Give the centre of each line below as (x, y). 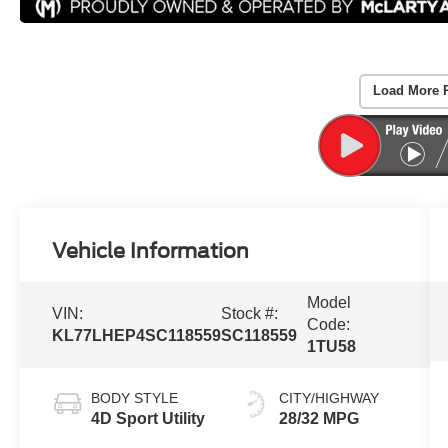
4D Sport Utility (148, 418)
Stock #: (250, 313)
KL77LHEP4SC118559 (137, 335)
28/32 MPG (318, 418)
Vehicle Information (151, 250)
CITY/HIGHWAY (328, 397)
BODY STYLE (135, 397)
